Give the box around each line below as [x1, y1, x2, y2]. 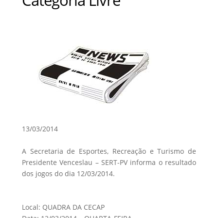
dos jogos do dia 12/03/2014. [22, 168, 115, 178]
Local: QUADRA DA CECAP [22, 202, 105, 212]
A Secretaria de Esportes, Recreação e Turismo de [22, 146, 196, 156]
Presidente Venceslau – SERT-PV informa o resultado [22, 157, 196, 167]
